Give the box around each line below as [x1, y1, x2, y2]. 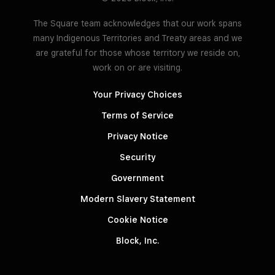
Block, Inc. [116, 236, 159, 246]
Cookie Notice [107, 215, 168, 225]
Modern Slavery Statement [80, 194, 195, 204]
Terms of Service [101, 110, 174, 121]
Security [120, 152, 155, 163]
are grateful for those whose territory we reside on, [35, 48, 240, 58]
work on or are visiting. [93, 63, 182, 73]
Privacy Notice [107, 131, 168, 142]
